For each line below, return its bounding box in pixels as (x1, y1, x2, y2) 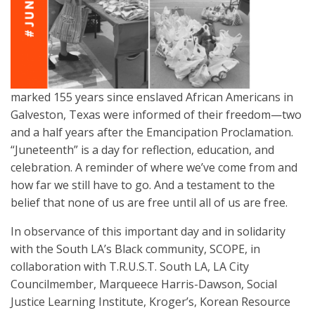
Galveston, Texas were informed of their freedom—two (11, 106, 302, 122)
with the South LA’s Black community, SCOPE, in (11, 240, 260, 257)
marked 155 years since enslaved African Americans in (11, 89, 293, 105)
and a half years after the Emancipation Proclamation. (11, 124, 293, 140)
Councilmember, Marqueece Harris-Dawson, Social (11, 276, 277, 292)
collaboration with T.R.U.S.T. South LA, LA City (11, 258, 249, 274)
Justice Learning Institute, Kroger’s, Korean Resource (11, 293, 290, 309)
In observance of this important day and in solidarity (11, 223, 285, 239)
